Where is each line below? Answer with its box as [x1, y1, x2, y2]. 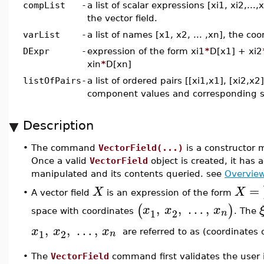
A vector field [31, 187, 93, 198]
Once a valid [31, 156, 90, 166]
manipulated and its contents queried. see [31, 169, 225, 179]
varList [23, 29, 60, 39]
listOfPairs [23, 75, 81, 85]
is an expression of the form [104, 187, 235, 198]
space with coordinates [31, 206, 137, 216]
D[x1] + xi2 [210, 46, 262, 56]
